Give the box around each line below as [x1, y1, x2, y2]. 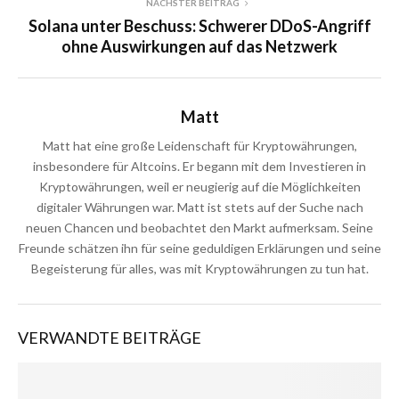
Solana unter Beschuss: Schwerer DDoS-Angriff [28, 16, 371, 36]
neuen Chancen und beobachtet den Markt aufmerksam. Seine [26, 220, 373, 235]
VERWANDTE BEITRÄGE [18, 328, 201, 347]
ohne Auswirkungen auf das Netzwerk [61, 37, 338, 56]
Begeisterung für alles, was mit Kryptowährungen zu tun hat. [30, 261, 369, 276]
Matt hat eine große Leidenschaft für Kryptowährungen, [42, 138, 357, 153]
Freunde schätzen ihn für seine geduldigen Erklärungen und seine [18, 240, 381, 256]
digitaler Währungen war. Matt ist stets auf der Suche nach [36, 199, 363, 215]
